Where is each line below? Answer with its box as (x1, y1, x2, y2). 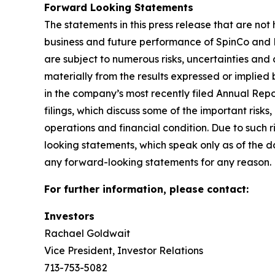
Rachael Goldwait (44, 227, 130, 239)
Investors (44, 210, 95, 222)
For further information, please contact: (44, 183, 249, 195)
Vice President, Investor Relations (44, 244, 203, 257)
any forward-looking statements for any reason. (44, 156, 271, 168)
